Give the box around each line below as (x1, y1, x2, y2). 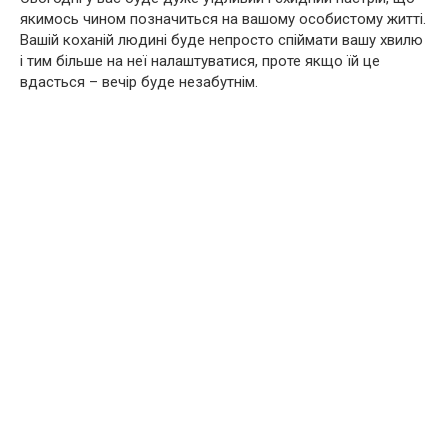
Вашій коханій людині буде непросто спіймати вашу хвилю (20, 31, 423, 50)
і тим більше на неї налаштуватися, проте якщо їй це (20, 52, 380, 71)
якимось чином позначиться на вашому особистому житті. (20, 10, 426, 29)
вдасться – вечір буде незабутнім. (20, 73, 258, 92)
